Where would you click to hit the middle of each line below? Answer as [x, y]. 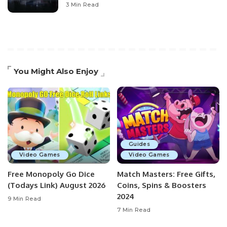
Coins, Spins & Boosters [162, 185]
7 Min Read [134, 210]
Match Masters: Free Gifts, [166, 174]
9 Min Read [25, 199]
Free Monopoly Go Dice [51, 174]
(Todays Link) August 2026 [56, 185]
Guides [140, 144]
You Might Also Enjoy [56, 71]
